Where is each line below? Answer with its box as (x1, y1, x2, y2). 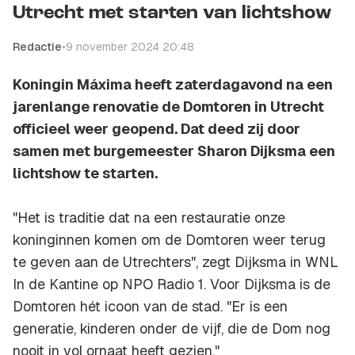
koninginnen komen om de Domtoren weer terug (13, 231, 326, 250)
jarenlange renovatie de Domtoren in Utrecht (13, 97, 324, 116)
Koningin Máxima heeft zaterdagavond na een (13, 75, 333, 94)
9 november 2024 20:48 (66, 40, 194, 55)
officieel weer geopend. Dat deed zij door (13, 120, 300, 139)
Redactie (13, 40, 62, 55)
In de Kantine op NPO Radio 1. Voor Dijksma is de (13, 275, 330, 294)
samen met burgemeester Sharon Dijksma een (13, 142, 335, 161)
